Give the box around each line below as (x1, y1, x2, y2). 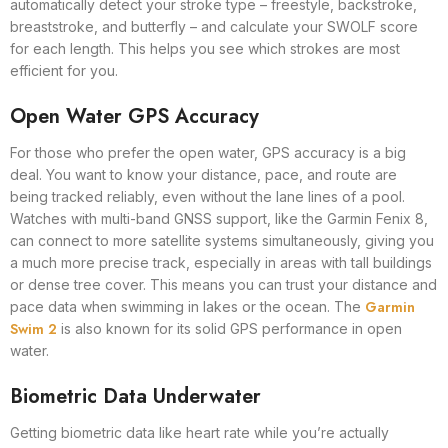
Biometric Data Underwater (10, 382, 261, 411)
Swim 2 (10, 319, 57, 339)
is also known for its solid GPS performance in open (57, 320, 402, 337)
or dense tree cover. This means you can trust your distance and (10, 276, 437, 293)
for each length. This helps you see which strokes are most (10, 40, 400, 57)
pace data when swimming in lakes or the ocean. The (10, 298, 365, 315)
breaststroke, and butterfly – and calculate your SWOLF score (10, 18, 418, 35)
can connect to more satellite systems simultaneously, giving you (10, 232, 434, 249)
